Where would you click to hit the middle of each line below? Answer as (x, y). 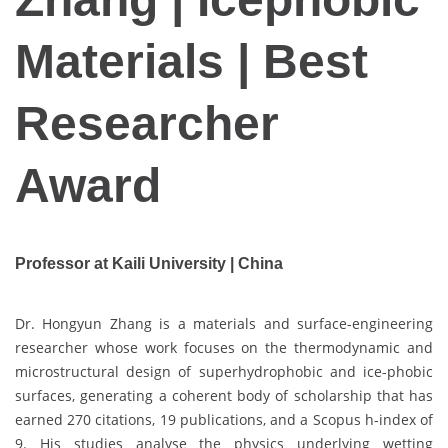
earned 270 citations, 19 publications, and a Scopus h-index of (224, 419)
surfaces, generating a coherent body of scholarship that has (224, 395)
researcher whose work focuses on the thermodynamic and (224, 347)
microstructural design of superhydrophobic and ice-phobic (224, 371)
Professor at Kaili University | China (149, 264)
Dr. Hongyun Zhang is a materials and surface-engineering (224, 323)
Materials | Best (191, 62)
